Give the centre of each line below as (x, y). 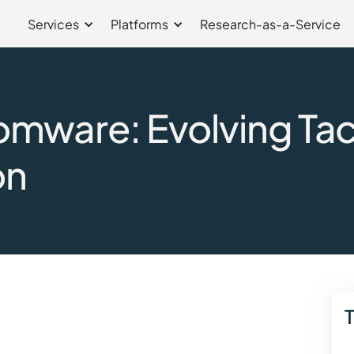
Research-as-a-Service (270, 24)
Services (53, 24)
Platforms (139, 24)
